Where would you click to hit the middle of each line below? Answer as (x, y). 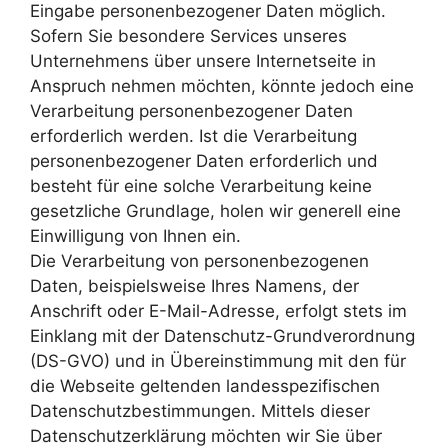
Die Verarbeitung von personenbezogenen (199, 260)
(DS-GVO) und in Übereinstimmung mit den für (218, 360)
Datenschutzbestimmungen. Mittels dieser (200, 410)
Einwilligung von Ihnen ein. (135, 235)
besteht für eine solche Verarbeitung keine (201, 185)
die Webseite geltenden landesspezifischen (205, 385)
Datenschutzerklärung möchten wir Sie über (206, 435)
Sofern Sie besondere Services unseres (188, 35)
